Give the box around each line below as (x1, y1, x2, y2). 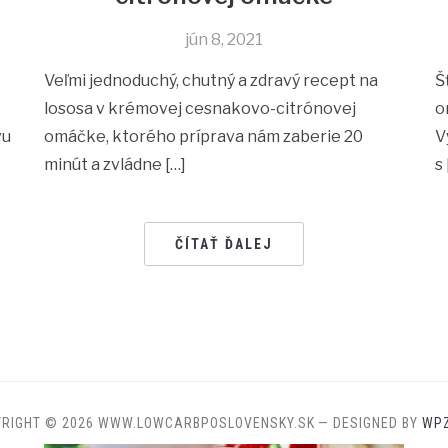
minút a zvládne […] (44, 155, 187, 175)
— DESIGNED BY (318, 415, 422, 432)
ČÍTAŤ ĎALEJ (174, 236, 273, 253)
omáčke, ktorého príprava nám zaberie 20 (44, 127, 364, 147)
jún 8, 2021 (184, 30, 263, 50)
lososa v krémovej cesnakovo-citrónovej (44, 99, 357, 119)
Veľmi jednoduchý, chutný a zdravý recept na (44, 71, 379, 91)
